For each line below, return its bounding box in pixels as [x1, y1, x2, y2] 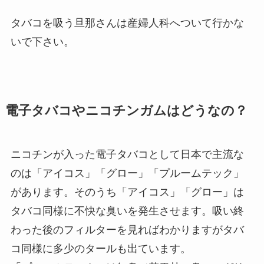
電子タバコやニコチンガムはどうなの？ [5, 104, 247, 118]
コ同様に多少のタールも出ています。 [10, 243, 191, 255]
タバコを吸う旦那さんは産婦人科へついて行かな [10, 17, 244, 29]
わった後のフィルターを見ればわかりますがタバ [10, 224, 244, 236]
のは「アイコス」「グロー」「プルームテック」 [10, 167, 244, 180]
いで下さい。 [10, 36, 74, 48]
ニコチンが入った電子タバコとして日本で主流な [10, 148, 244, 161]
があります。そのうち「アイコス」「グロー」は [10, 186, 244, 199]
